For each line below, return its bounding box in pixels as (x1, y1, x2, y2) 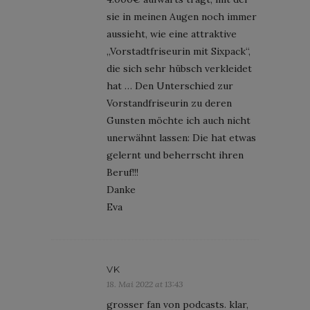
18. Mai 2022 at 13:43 (107, 278, 183, 289)
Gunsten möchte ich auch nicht (107, 113, 250, 127)
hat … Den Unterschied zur (107, 79, 233, 92)
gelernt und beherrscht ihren (107, 148, 244, 161)
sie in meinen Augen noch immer (107, 10, 257, 23)
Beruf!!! (107, 165, 138, 179)
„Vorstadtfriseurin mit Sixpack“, (107, 44, 250, 57)
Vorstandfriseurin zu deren (107, 96, 232, 109)
